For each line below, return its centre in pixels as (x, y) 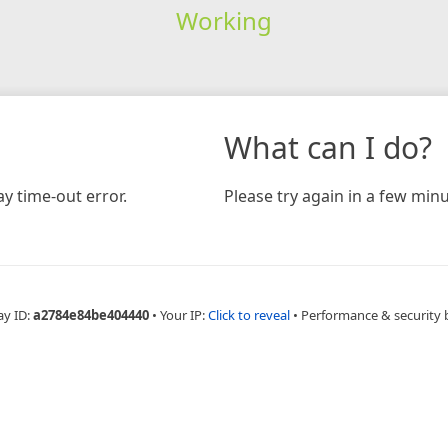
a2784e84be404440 (91, 314)
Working (223, 20)
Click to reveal (249, 314)
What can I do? (328, 147)
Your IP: (184, 314)
